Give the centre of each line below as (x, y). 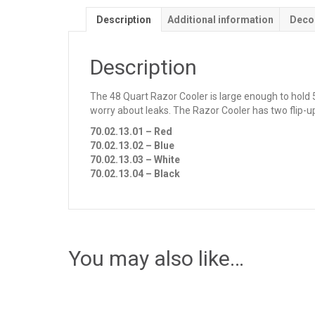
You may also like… (156, 258)
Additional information (220, 20)
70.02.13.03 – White (135, 160)
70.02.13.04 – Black (135, 174)
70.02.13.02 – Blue (132, 146)
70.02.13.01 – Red (131, 131)
